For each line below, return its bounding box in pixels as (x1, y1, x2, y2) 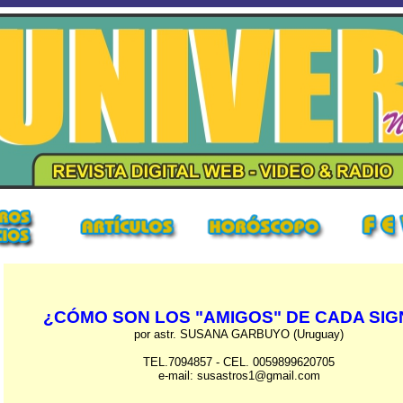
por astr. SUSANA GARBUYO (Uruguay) (134, 327, 344, 341)
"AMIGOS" (194, 308, 282, 327)
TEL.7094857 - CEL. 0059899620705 (143, 355, 335, 369)
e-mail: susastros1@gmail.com (157, 369, 320, 382)
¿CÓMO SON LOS (42, 308, 195, 327)
